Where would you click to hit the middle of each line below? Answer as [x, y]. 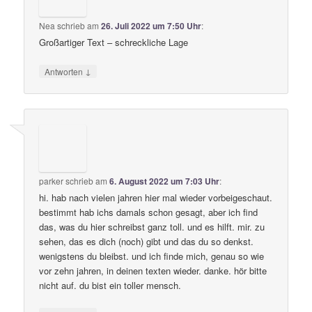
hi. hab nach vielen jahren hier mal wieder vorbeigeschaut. [156, 197]
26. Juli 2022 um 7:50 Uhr [151, 26]
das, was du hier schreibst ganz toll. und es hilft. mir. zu [152, 226]
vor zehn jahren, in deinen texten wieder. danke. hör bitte [153, 270]
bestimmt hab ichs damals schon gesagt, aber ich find [149, 212]
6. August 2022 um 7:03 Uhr [165, 181]
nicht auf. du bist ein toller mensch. [110, 285]
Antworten [65, 72]
